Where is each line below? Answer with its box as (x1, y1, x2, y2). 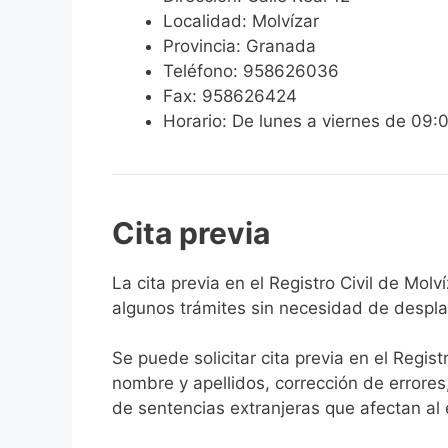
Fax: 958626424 (163, 85, 297, 106)
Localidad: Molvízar (163, 10, 319, 31)
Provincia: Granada (163, 35, 316, 56)
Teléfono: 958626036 (163, 60, 339, 81)
